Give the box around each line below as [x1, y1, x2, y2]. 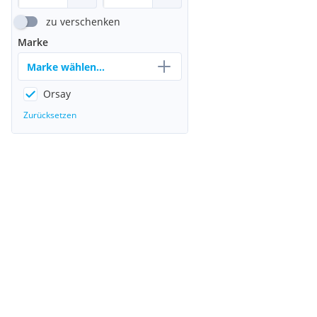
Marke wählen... [27, 59, 105, 74]
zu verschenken [46, 15, 120, 28]
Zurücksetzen [23, 109, 76, 121]
